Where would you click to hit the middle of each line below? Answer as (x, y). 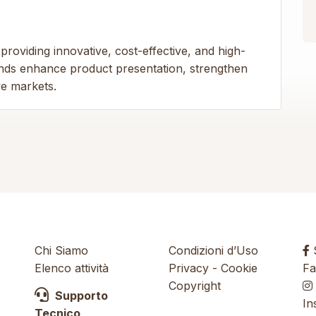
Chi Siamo (61, 250)
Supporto (80, 295)
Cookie (239, 268)
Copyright (195, 286)
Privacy (189, 268)
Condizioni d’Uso (213, 250)
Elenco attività (72, 268)
